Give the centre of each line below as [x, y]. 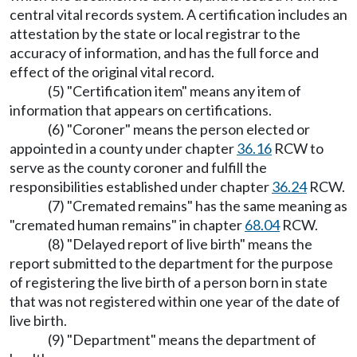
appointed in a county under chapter [123, 148]
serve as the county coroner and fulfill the [138, 167]
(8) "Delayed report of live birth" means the [180, 244]
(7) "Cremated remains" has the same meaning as [198, 206]
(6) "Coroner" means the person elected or [179, 129]
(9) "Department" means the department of [182, 339]
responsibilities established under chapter [141, 186]
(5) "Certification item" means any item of [175, 91]
